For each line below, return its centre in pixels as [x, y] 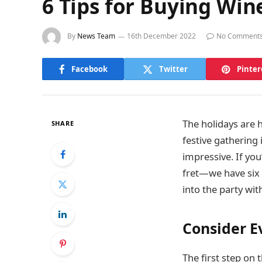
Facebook [89, 69]
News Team [96, 36]
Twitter [173, 69]
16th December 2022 [161, 36]
